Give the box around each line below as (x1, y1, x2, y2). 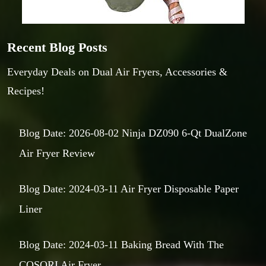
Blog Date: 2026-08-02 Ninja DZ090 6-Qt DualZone (19, 126, 247, 139)
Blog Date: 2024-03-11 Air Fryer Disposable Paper (19, 182, 239, 195)
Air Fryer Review (19, 147, 95, 159)
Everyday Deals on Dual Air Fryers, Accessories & (7, 65, 227, 78)
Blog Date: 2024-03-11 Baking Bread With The (19, 238, 224, 251)
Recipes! (7, 84, 45, 97)
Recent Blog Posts (7, 40, 107, 55)
